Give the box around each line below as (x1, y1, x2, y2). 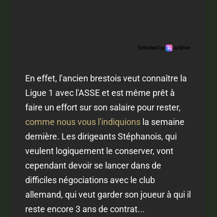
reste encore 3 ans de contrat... (25, 204, 145, 215)
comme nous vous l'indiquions (25, 117, 141, 127)
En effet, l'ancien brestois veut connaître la (25, 73, 187, 84)
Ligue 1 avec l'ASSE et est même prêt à (25, 88, 175, 98)
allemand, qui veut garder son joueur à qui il (25, 189, 191, 200)
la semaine (140, 117, 185, 127)
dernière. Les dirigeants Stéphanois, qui (25, 131, 177, 142)
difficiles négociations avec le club (25, 175, 155, 186)
